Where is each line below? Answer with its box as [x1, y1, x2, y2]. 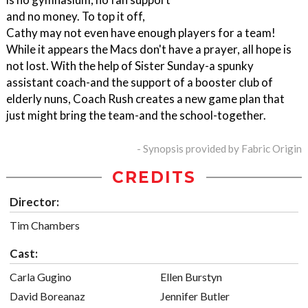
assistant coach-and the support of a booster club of [6, 75, 273, 90]
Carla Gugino [10, 270, 71, 284]
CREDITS [112, 168, 196, 188]
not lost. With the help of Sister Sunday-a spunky [6, 58, 254, 74]
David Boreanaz [10, 289, 85, 303]
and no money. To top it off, [6, 9, 145, 24]
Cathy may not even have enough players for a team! [6, 25, 276, 41]
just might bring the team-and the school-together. [6, 108, 266, 123]
